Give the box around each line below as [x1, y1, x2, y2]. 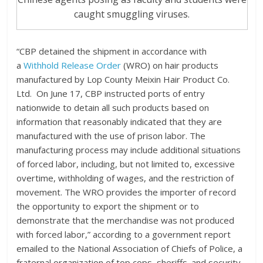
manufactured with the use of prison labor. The [16, 130, 206, 142]
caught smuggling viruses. [74, 8, 190, 21]
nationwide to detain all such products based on [16, 102, 210, 114]
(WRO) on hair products [121, 59, 219, 72]
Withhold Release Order [23, 59, 122, 72]
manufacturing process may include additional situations [16, 144, 241, 156]
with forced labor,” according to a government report [16, 228, 231, 241]
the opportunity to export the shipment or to [16, 200, 200, 213]
